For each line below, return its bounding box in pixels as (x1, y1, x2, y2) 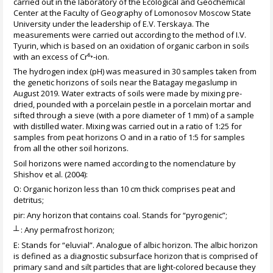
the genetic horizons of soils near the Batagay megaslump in (13, 77, 238, 88)
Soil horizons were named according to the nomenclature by (13, 157, 236, 169)
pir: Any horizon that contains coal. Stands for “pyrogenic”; (13, 209, 228, 221)
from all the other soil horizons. (13, 143, 129, 154)
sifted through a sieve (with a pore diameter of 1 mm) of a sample (13, 110, 255, 121)
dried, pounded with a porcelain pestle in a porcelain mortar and (13, 99, 252, 110)
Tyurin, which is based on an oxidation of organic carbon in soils (13, 40, 250, 51)
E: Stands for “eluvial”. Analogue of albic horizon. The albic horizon (13, 239, 258, 250)
